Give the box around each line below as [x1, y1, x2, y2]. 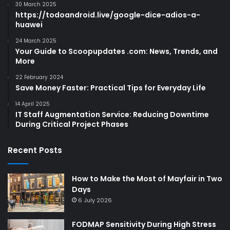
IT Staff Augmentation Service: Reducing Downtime [15, 109, 209, 120]
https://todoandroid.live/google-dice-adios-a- [15, 9, 200, 20]
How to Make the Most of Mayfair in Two [72, 173, 222, 184]
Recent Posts [8, 144, 62, 156]
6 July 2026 [78, 196, 112, 204]
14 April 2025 [15, 100, 50, 108]
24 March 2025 [15, 36, 56, 45]
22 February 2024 [15, 73, 63, 81]
